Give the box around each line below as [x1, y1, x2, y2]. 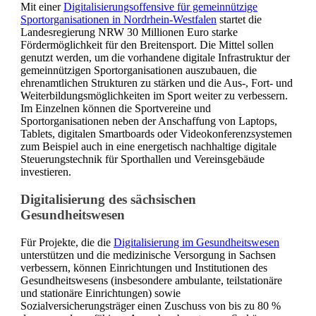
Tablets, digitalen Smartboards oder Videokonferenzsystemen [20, 128, 292, 140]
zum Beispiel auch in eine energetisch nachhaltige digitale [20, 140, 276, 153]
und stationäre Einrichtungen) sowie [20, 286, 181, 299]
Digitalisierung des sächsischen [20, 192, 196, 207]
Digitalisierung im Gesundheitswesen [114, 236, 279, 248]
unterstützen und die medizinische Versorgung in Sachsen [20, 248, 276, 261]
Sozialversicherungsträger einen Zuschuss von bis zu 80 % [20, 299, 281, 312]
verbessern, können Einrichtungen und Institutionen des [20, 261, 267, 274]
